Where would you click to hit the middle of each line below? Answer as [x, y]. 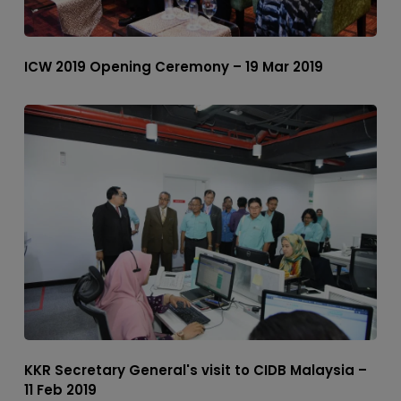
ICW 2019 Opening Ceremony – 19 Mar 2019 [173, 66]
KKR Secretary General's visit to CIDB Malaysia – [195, 370]
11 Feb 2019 [60, 389]
